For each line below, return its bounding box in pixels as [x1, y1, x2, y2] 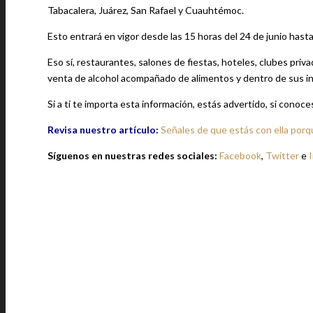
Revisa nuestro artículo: [48, 124, 159, 136]
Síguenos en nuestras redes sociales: [48, 150, 219, 161]
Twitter [265, 150, 299, 161]
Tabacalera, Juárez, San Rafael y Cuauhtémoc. [48, 4, 244, 16]
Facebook [219, 150, 261, 161]
